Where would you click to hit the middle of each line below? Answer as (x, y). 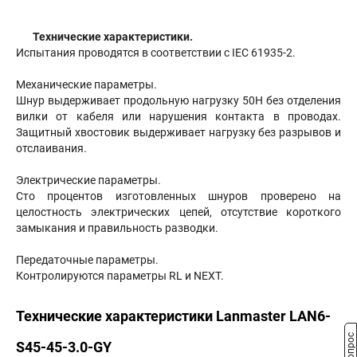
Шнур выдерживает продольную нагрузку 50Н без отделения (178, 100)
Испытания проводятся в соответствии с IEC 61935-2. (156, 53)
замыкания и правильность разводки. (117, 228)
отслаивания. (51, 148)
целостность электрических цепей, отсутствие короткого (178, 212)
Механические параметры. (86, 84)
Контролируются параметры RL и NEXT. (120, 276)
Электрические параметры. (88, 180)
